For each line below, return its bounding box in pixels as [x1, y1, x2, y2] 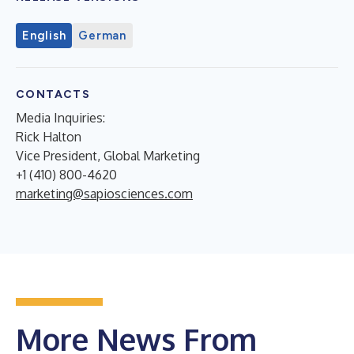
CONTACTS [16, 87, 91, 101]
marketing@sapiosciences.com [16, 185, 193, 201]
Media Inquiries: [16, 109, 105, 126]
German [78, 28, 126, 43]
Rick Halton [16, 128, 81, 145]
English [22, 28, 66, 43]
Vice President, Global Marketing [16, 147, 200, 164]
